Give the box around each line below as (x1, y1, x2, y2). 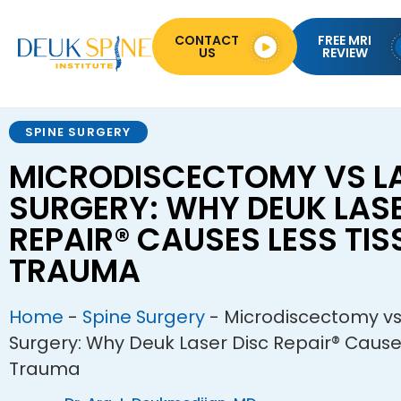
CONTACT (175, 31, 240, 49)
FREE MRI (318, 31, 372, 49)
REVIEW (321, 44, 368, 62)
